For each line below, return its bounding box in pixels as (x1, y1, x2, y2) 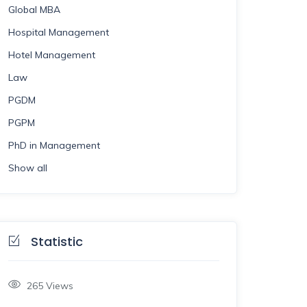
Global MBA (8, 3, 60, 16)
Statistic (31, 233, 83, 250)
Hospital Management (8, 26, 109, 38)
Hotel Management (8, 49, 95, 61)
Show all (8, 162, 47, 174)
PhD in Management (8, 139, 100, 151)
